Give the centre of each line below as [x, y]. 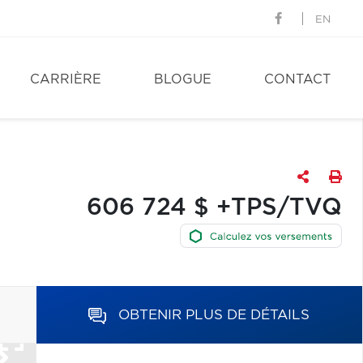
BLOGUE [183, 79]
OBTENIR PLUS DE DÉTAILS [214, 315]
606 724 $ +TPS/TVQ [214, 208]
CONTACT [297, 79]
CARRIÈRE [66, 79]
